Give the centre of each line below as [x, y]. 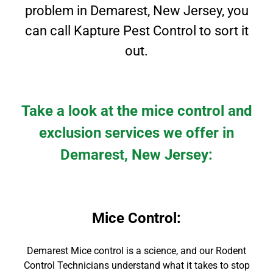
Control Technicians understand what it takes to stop [136, 265]
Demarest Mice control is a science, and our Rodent [136, 251]
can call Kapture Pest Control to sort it [136, 31]
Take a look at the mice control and [136, 111]
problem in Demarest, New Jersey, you [136, 11]
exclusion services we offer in [136, 133]
